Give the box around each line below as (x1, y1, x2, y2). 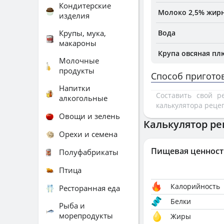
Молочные (59, 55, 99, 65)
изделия (59, 10, 89, 20)
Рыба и (59, 200, 85, 210)
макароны (59, 38, 96, 48)
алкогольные (59, 93, 107, 103)
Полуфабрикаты (59, 146, 118, 157)
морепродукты (59, 210, 113, 220)
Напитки (59, 83, 90, 93)
